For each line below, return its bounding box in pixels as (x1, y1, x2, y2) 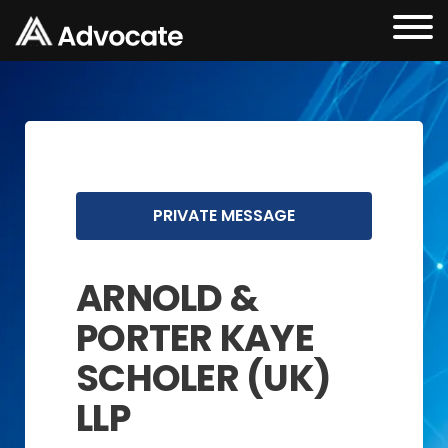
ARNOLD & (76, 272, 259, 325)
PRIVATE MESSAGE (153, 204, 295, 227)
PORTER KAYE (76, 312, 314, 365)
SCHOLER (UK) (76, 352, 332, 405)
